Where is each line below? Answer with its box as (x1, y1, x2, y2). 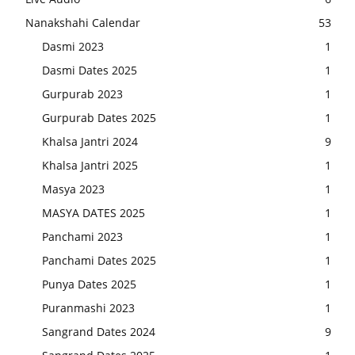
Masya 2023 (42, 181, 105, 197)
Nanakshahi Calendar (25, 14, 140, 30)
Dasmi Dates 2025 (42, 62, 137, 78)
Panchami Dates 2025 (42, 252, 156, 268)
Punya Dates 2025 (42, 276, 136, 292)
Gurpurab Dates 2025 (42, 109, 156, 125)
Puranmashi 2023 (42, 300, 135, 315)
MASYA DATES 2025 (42, 204, 145, 220)
